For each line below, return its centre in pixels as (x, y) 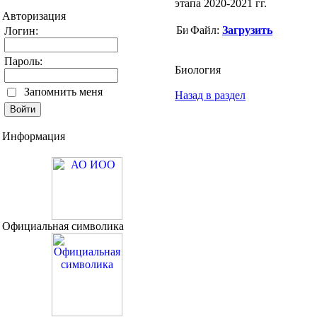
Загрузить (247, 30)
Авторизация (34, 16)
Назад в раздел (210, 95)
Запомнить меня (63, 91)
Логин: (21, 30)
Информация (34, 136)
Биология (198, 69)
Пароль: (23, 61)
